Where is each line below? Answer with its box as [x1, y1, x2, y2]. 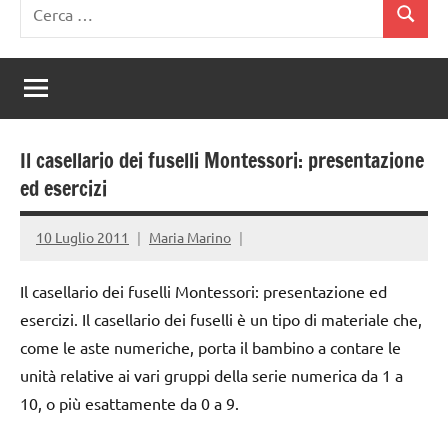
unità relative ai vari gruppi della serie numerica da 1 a [20, 364, 403, 385]
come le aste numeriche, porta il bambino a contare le [20, 336, 401, 357]
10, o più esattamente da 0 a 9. [20, 392, 239, 413]
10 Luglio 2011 [36, 228, 129, 247]
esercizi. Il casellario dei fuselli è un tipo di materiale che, [20, 308, 422, 329]
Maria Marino [149, 228, 231, 247]
